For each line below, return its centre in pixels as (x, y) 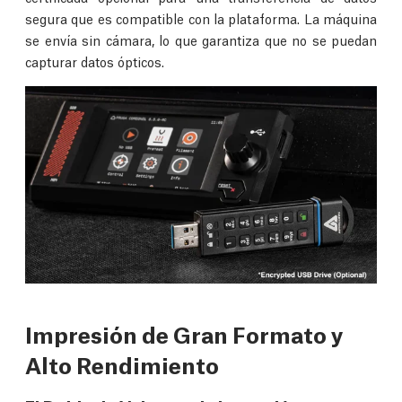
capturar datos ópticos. (95, 61)
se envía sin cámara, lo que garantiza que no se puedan (201, 40)
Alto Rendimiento (122, 364)
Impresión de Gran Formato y (184, 334)
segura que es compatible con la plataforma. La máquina (201, 18)
